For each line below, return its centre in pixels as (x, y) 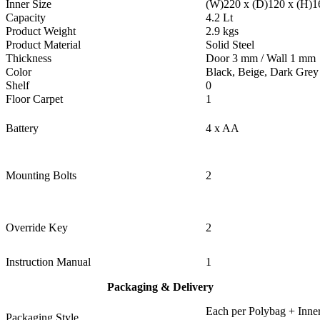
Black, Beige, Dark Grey (262, 72)
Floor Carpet (34, 99)
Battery (22, 129)
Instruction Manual (48, 262)
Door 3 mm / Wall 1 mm (261, 59)
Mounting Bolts (41, 176)
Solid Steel (230, 45)
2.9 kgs (222, 31)
